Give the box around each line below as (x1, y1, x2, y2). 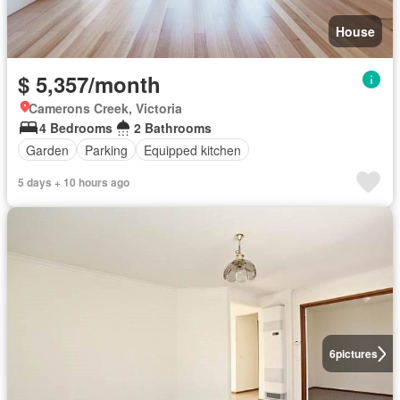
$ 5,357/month (18, 69, 161, 99)
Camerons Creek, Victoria (29, 99, 182, 117)
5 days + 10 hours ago (18, 174, 129, 190)
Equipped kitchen (144, 140, 241, 159)
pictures (335, 346, 378, 362)
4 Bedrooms (39, 119, 112, 137)
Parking (85, 140, 128, 159)
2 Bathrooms (134, 119, 212, 137)
